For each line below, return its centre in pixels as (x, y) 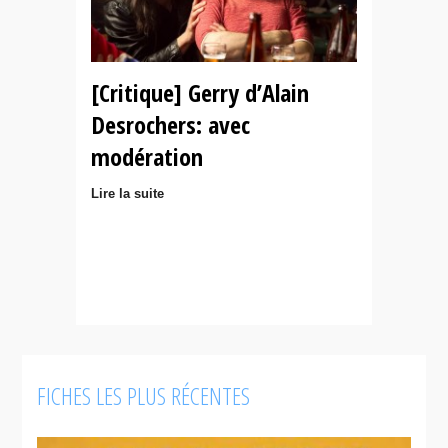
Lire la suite (127, 193)
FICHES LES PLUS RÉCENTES (144, 395)
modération (147, 156)
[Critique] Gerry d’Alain (200, 92)
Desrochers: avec (170, 124)
